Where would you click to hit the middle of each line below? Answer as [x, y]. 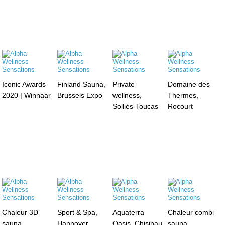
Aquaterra [128, 212]
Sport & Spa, [78, 212]
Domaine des [189, 84]
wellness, [127, 95]
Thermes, [183, 95]
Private [123, 84]
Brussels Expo [80, 95]
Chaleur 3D [20, 212]
